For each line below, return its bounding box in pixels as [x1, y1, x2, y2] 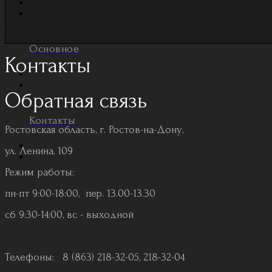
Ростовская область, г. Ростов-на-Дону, [5, 124, 183, 135]
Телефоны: [5, 251, 60, 263]
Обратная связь [5, 89, 148, 113]
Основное [29, 43, 79, 55]
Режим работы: [5, 166, 74, 178]
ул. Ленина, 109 [5, 145, 73, 157]
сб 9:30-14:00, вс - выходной [5, 209, 134, 220]
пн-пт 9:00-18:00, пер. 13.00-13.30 [5, 188, 155, 199]
